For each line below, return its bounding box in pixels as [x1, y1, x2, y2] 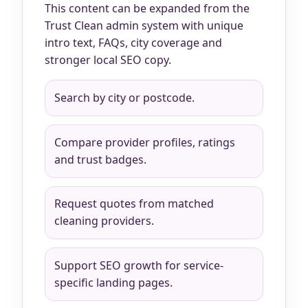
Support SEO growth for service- [54, 258, 223, 274]
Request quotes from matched [54, 196, 214, 212]
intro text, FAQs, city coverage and [45, 35, 222, 51]
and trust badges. [54, 151, 146, 167]
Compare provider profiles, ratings [54, 134, 235, 150]
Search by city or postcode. [54, 90, 195, 106]
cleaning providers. [54, 213, 154, 229]
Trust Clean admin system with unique [45, 18, 243, 34]
